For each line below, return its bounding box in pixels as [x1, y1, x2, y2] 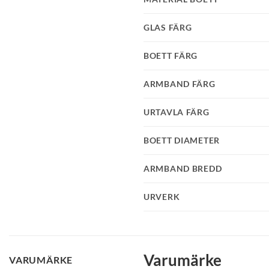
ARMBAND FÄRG [144, 78, 216, 89]
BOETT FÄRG [144, 50, 198, 61]
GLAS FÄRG [144, 22, 192, 32]
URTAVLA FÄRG [144, 106, 210, 117]
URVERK [144, 191, 180, 202]
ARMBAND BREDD [144, 163, 222, 174]
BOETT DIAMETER [144, 134, 220, 145]
